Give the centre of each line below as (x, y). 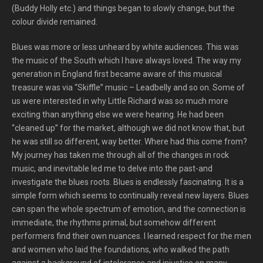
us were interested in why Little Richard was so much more (120, 101)
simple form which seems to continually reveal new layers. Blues (130, 195)
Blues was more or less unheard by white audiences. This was (125, 47)
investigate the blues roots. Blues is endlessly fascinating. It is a (128, 182)
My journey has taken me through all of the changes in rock (120, 155)
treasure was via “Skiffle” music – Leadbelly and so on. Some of (128, 87)
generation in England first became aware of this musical (117, 74)
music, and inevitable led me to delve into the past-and (112, 168)
